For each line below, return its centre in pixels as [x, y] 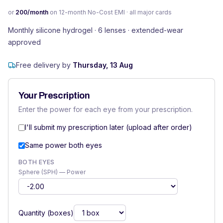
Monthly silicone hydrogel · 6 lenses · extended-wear [96, 30]
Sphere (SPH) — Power [52, 172]
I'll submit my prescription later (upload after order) [109, 127]
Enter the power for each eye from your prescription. [106, 109]
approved [24, 42]
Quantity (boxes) [46, 213]
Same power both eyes [63, 145]
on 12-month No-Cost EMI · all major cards [110, 12]
